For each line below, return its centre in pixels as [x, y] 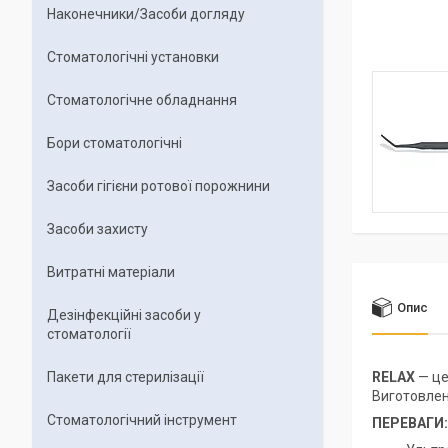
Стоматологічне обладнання [142, 100]
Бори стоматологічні [114, 143]
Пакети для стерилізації [125, 377]
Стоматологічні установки [133, 57]
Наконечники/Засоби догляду [146, 14]
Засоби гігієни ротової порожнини [158, 186]
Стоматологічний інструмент [142, 420]
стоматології [89, 334]
